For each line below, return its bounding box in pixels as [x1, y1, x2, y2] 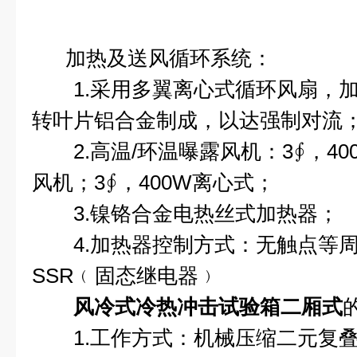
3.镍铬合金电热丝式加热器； [32, 202, 339, 226]
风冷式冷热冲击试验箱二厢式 [73, 295, 343, 319]
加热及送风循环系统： [32, 46, 273, 70]
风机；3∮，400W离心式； [32, 171, 275, 194]
